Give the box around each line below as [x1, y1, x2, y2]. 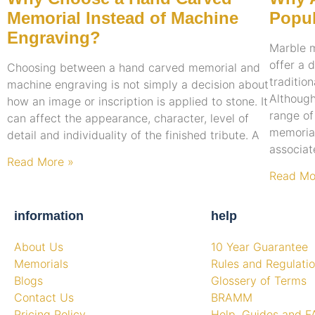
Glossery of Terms [211, 274, 307, 288]
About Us [14, 240, 63, 255]
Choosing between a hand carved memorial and [7, 60, 260, 75]
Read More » [7, 155, 74, 169]
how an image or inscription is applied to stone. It [7, 94, 268, 108]
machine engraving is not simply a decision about [7, 77, 269, 91]
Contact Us [14, 290, 74, 305]
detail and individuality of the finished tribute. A [7, 127, 259, 142]
